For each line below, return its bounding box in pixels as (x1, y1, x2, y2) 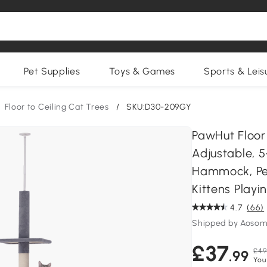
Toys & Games (108, 66, 175, 77)
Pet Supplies (24, 66, 80, 77)
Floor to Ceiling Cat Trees (4, 102, 109, 112)
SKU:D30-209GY (126, 102, 191, 112)
